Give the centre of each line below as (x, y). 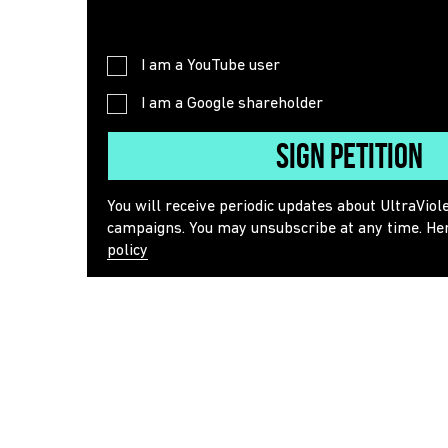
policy (127, 251)
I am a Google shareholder (232, 104)
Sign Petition (349, 156)
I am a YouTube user (210, 66)
